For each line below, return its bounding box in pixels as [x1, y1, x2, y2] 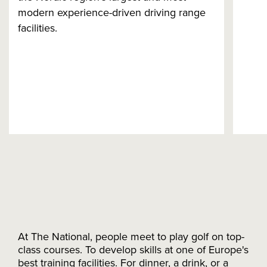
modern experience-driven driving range [18, 6, 206, 19]
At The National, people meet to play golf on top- [18, 230, 244, 243]
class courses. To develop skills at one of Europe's [18, 243, 249, 256]
